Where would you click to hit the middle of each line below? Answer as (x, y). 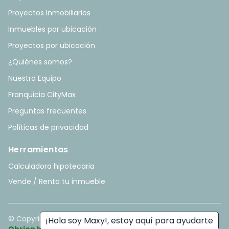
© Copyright (31, 219)
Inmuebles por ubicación (52, 29)
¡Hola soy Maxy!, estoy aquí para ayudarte (129, 221)
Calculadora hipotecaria (51, 166)
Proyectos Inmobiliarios (49, 13)
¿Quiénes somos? (40, 62)
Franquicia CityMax (42, 95)
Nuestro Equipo (35, 78)
